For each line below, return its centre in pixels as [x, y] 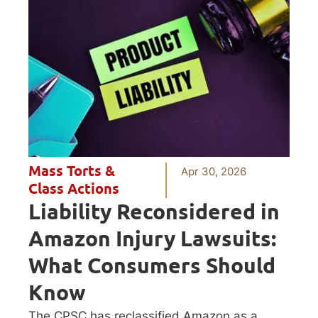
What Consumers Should [152, 265]
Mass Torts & [72, 171]
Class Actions [74, 188]
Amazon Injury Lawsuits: [152, 238]
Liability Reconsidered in [154, 211]
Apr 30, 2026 [214, 171]
